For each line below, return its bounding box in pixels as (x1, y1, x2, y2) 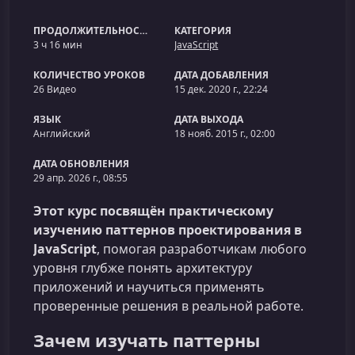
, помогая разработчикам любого (97, 240, 307, 258)
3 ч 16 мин (33, 38, 82, 52)
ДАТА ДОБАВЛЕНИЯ (174, 68, 269, 82)
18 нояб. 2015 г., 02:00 (174, 127, 276, 140)
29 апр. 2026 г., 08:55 (33, 171, 128, 185)
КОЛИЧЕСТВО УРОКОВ (33, 68, 145, 82)
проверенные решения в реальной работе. (33, 297, 303, 315)
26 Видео (33, 82, 76, 96)
